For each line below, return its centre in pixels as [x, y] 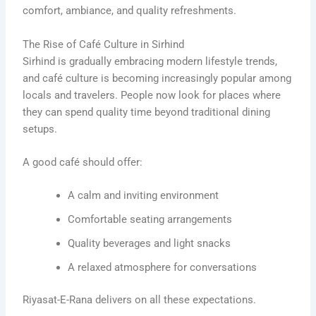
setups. [40, 129]
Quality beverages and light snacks [150, 244]
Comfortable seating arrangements [150, 220]
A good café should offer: [83, 162]
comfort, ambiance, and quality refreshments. [130, 11]
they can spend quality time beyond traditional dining [147, 112]
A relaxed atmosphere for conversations [163, 268]
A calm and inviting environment [144, 196]
